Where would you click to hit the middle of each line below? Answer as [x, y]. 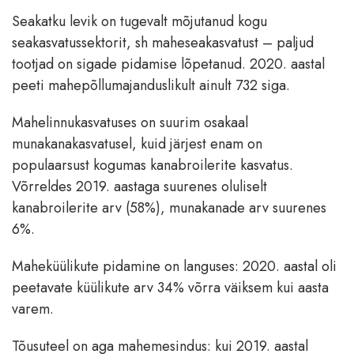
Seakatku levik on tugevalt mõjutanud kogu [139, 22]
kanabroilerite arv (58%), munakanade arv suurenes [169, 208]
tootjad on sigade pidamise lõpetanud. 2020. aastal [168, 64]
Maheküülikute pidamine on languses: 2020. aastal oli [174, 267]
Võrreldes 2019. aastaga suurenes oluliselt [139, 187]
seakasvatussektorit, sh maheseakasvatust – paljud [163, 43]
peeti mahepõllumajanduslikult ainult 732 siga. [151, 86]
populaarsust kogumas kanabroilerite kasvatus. [153, 166]
